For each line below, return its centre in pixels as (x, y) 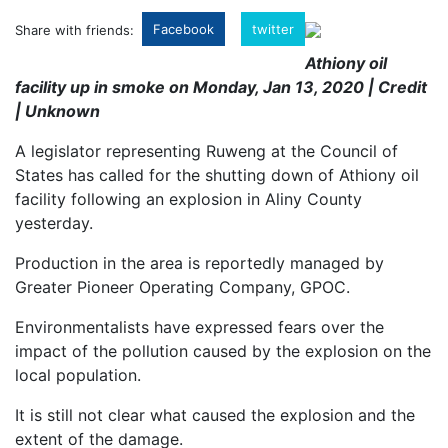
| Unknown (57, 111)
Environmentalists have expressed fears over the (199, 327)
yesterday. (54, 223)
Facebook (183, 29)
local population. (78, 375)
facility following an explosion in (140, 199)
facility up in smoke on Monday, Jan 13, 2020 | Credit (221, 87)
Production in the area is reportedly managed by (199, 263)
